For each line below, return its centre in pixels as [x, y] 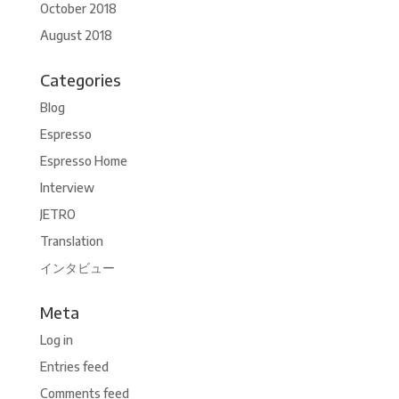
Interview [67, 187]
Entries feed [74, 366]
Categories [80, 79]
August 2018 [76, 35]
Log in [56, 339]
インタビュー [77, 267]
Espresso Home [83, 160]
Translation [71, 240]
